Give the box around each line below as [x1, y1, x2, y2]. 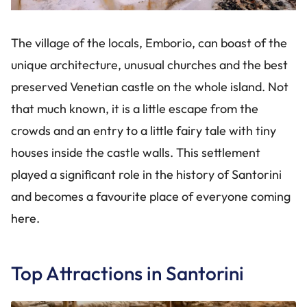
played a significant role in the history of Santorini [11, 167, 282, 182]
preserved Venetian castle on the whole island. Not [11, 79, 288, 95]
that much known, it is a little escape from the [11, 101, 258, 116]
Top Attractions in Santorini [11, 261, 244, 285]
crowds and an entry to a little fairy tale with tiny [11, 123, 276, 138]
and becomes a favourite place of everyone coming [11, 188, 291, 204]
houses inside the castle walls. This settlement [11, 145, 260, 160]
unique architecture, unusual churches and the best [11, 57, 288, 73]
